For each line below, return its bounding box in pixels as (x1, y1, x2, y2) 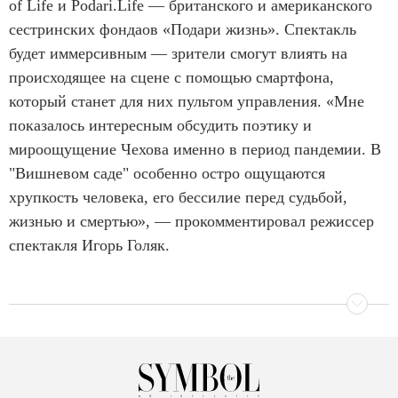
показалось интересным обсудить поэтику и (9, 116, 312, 135)
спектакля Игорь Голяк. (9, 236, 170, 255)
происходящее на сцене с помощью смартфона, (9, 68, 334, 87)
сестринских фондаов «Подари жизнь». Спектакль (9, 20, 356, 39)
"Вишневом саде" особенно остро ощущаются (9, 164, 325, 183)
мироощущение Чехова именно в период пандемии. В (9, 140, 381, 159)
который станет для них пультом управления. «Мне (9, 92, 364, 111)
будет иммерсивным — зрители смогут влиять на (9, 44, 347, 63)
